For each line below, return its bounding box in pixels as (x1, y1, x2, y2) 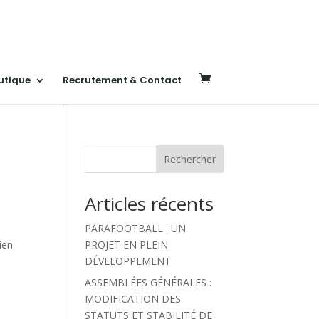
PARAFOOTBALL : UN (85, 221, 187, 235)
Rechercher (163, 152, 216, 166)
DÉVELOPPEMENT (85, 254, 172, 268)
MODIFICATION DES (85, 292, 182, 305)
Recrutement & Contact (63, 73, 182, 87)
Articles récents (85, 191, 214, 216)
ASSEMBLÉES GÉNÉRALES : (85, 276, 212, 289)
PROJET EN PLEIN (85, 238, 169, 251)
